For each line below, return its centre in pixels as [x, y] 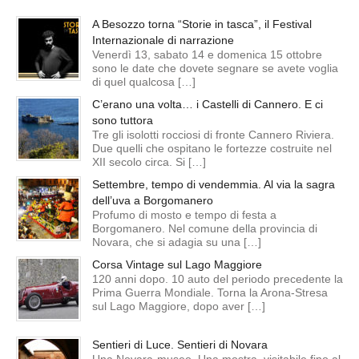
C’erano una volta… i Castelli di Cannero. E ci [208, 104]
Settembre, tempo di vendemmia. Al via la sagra [214, 184]
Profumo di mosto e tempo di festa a [184, 214]
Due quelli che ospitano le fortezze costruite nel [212, 148]
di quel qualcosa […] [144, 81]
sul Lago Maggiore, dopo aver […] [179, 306]
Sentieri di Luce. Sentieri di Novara [180, 344]
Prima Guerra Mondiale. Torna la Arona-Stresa [210, 292]
